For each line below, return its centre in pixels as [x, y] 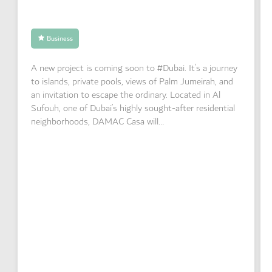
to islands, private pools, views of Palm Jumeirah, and [132, 82]
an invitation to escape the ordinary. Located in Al [126, 95]
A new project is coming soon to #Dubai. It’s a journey [134, 69]
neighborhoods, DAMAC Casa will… [98, 122]
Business [59, 38]
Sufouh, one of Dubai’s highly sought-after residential [133, 109]
